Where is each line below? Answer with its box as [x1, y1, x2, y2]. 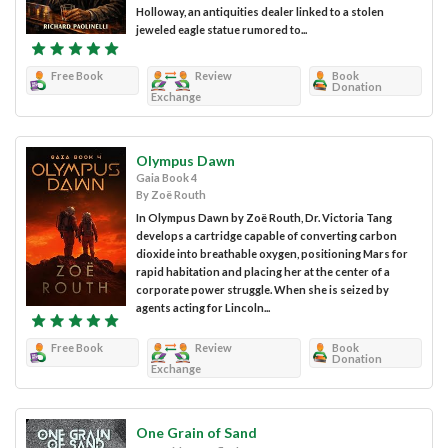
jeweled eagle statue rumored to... [136, 22, 307, 36]
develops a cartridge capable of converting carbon [136, 228, 397, 242]
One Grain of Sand [136, 424, 257, 442]
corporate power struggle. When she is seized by [136, 282, 389, 296]
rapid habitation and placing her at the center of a [136, 264, 390, 278]
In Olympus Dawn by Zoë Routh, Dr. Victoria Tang [136, 210, 392, 224]
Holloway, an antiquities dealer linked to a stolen [136, 4, 384, 18]
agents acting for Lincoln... [136, 300, 270, 314]
